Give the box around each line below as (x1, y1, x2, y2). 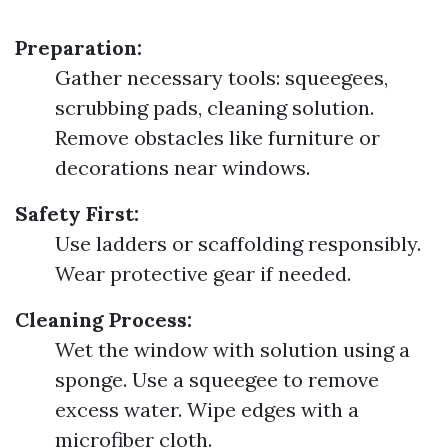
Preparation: (15, 35, 142, 60)
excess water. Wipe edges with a (55, 397, 359, 422)
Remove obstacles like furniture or (55, 125, 380, 150)
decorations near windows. (55, 155, 310, 180)
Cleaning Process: (15, 307, 192, 332)
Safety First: (15, 201, 139, 226)
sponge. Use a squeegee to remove (55, 367, 379, 392)
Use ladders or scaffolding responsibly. (55, 231, 421, 256)
